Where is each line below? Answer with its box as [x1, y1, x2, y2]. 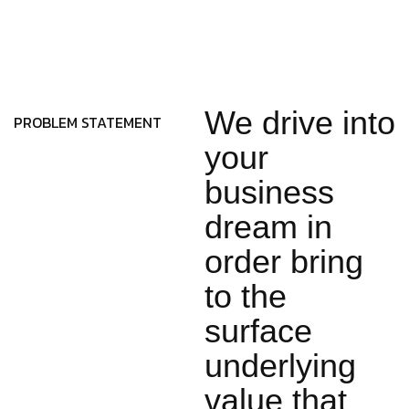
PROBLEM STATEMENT [14, 111, 162, 133]
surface [204, 312, 312, 350]
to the [204, 278, 287, 315]
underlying [204, 347, 356, 384]
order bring [204, 243, 363, 280]
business [204, 173, 334, 211]
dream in [204, 208, 332, 246]
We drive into [204, 104, 395, 142]
